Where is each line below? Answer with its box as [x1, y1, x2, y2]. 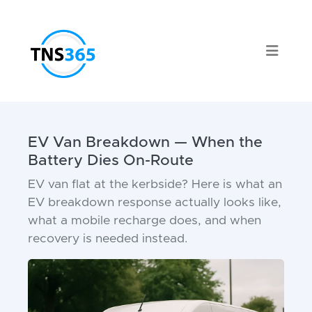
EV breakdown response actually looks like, [28, 196, 281, 209]
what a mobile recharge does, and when [28, 214, 261, 227]
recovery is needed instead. [28, 233, 187, 245]
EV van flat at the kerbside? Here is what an [28, 178, 282, 191]
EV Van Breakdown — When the [28, 135, 263, 150]
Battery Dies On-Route [28, 153, 194, 168]
